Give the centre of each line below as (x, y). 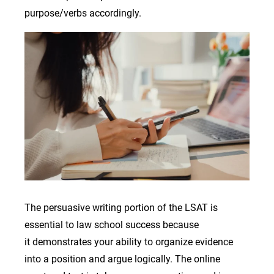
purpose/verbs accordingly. (85, 13)
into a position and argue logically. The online (122, 259)
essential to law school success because (112, 224)
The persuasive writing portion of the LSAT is (121, 207)
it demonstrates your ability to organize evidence (129, 242)
